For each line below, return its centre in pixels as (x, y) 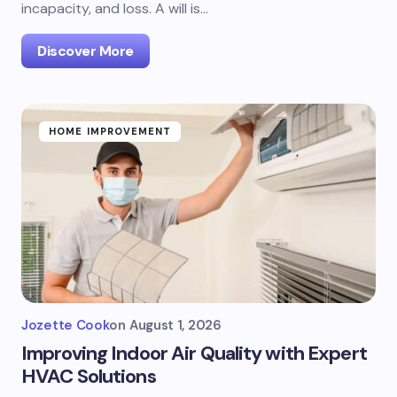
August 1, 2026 (175, 325)
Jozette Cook (66, 325)
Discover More (86, 51)
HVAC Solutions (89, 376)
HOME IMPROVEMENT (110, 131)
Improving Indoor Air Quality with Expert (194, 353)
